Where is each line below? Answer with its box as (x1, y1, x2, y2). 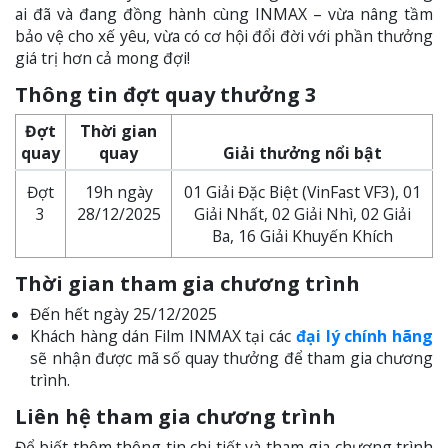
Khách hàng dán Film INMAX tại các (30, 325, 296, 348)
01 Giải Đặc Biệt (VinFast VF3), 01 (183, 181, 421, 204)
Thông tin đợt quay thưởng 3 (15, 81, 316, 109)
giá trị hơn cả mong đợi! (15, 47, 190, 70)
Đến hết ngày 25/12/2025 (30, 303, 217, 326)
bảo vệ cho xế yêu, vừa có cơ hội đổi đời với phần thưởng (15, 25, 433, 48)
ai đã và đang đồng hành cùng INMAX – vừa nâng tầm (15, 3, 433, 26)
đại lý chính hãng (295, 325, 434, 348)
